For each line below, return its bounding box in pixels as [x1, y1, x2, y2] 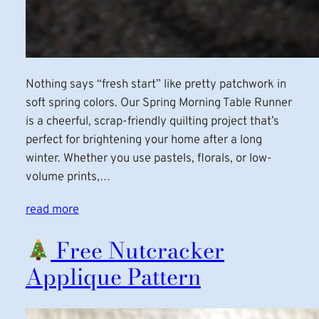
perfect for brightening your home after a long [25, 132, 262, 148]
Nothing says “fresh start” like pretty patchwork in [25, 77, 286, 93]
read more [25, 202, 79, 217]
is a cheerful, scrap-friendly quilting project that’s [25, 114, 279, 130]
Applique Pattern [25, 260, 201, 294]
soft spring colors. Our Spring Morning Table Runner [25, 95, 292, 111]
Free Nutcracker [51, 234, 225, 268]
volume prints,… [25, 169, 110, 185]
